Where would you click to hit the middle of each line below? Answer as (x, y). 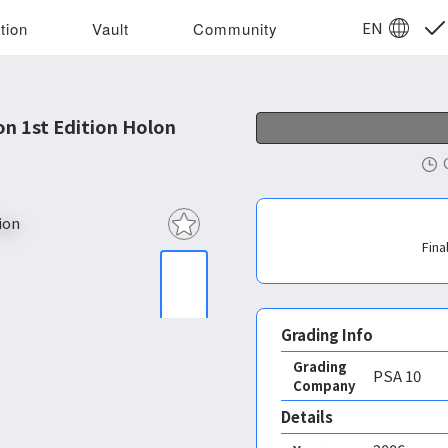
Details (307, 416)
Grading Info (327, 334)
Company (324, 385)
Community (236, 28)
